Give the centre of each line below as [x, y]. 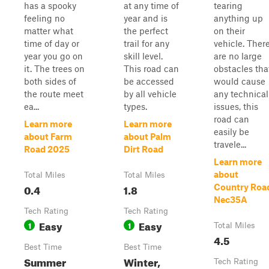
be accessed [149, 81]
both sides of [50, 81]
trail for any [147, 43]
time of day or [52, 43]
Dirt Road [144, 149]
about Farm [48, 136]
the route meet [54, 94]
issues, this [236, 106]
